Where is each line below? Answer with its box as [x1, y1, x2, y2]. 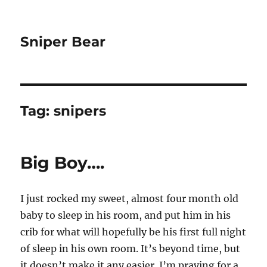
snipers [54, 103, 107, 119]
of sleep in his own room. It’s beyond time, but [20, 243, 241, 254]
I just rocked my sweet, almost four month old [20, 193, 239, 204]
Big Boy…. [20, 153, 105, 173]
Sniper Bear [20, 33, 106, 50]
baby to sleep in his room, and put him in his [20, 209, 231, 221]
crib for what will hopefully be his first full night [20, 226, 247, 238]
